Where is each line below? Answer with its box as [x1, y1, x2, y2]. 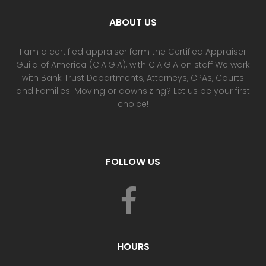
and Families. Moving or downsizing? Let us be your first [16, 84, 250, 97]
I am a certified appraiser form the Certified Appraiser [20, 45, 246, 58]
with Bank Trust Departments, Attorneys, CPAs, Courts [22, 71, 244, 84]
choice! [118, 97, 148, 110]
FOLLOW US [106, 154, 160, 169]
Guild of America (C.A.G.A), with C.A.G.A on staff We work [16, 58, 250, 71]
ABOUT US [109, 15, 157, 29]
